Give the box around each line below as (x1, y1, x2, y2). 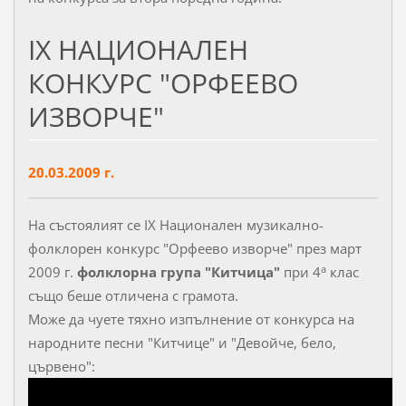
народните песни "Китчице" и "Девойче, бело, (27, 333, 336, 353)
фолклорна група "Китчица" (76, 263, 284, 282)
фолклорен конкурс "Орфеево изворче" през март (27, 239, 362, 258)
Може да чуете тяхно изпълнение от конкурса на (27, 310, 354, 329)
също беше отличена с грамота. (27, 286, 238, 305)
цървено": (27, 357, 95, 376)
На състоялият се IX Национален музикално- (27, 216, 324, 235)
